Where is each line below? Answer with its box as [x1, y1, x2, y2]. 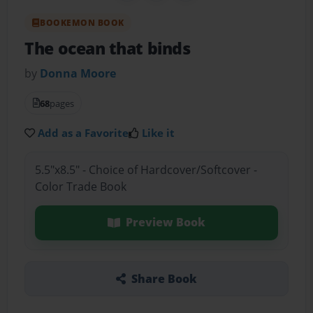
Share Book [131, 270, 197, 286]
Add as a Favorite [38, 125, 129, 140]
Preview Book [125, 214, 205, 231]
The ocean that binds [24, 37, 191, 59]
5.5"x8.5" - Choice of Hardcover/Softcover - [34, 162, 257, 178]
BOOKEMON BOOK [40, 16, 124, 29]
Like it [142, 125, 175, 140]
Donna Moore [40, 65, 117, 81]
